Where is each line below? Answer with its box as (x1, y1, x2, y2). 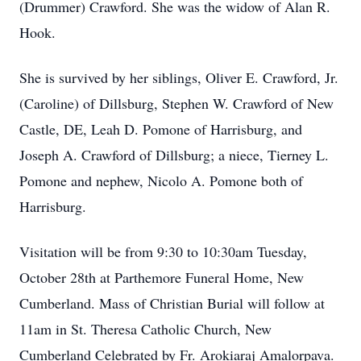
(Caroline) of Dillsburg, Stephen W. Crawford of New (19, 93, 334, 113)
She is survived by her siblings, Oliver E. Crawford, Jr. (19, 68, 338, 87)
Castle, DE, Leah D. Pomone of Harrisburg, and (19, 119, 302, 139)
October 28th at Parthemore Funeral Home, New (19, 268, 304, 287)
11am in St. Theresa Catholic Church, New (19, 319, 272, 338)
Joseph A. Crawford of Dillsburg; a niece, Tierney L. (19, 145, 329, 164)
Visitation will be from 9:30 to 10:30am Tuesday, (19, 242, 307, 261)
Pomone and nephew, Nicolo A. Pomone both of (19, 171, 303, 190)
